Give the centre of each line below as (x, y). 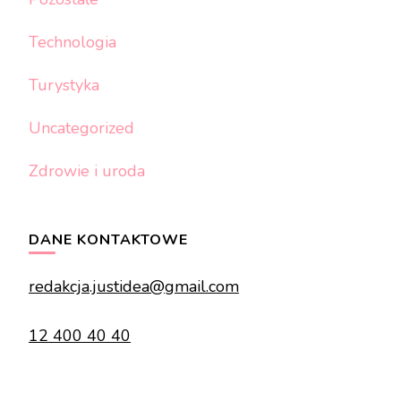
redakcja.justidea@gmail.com (134, 286)
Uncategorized (81, 128)
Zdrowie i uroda (87, 171)
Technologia (73, 42)
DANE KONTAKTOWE (108, 239)
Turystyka (64, 85)
